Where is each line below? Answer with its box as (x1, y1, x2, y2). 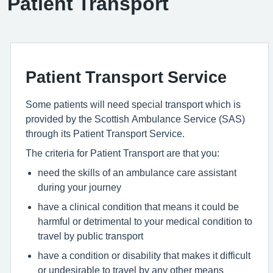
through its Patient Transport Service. (26, 129, 185, 138)
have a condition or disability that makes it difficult (38, 250, 250, 260)
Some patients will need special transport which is (26, 99, 241, 109)
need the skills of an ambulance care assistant (38, 168, 236, 177)
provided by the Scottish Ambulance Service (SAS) (26, 114, 245, 124)
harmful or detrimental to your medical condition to (38, 216, 252, 226)
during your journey (38, 182, 121, 192)
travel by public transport (38, 231, 143, 241)
